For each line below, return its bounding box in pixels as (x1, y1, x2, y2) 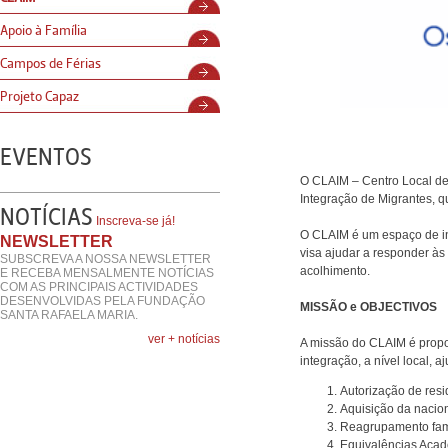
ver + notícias (148, 332, 220, 346)
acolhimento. (300, 264, 370, 278)
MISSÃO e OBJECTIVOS (300, 300, 437, 314)
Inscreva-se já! (96, 214, 175, 228)
